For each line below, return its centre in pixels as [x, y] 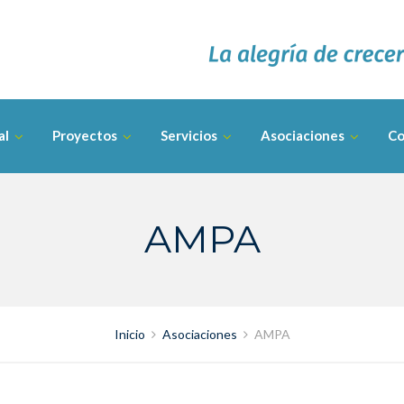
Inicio [129, 334]
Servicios [189, 135]
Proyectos [85, 135]
